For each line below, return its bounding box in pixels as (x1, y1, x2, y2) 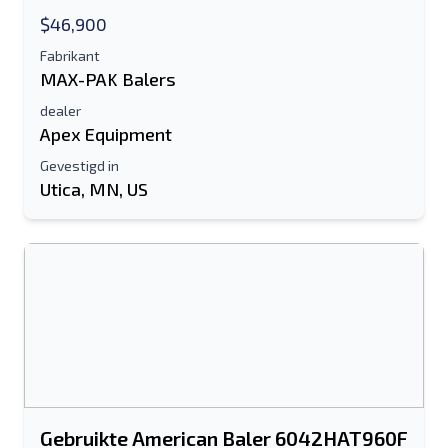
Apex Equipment (40, 123, 172, 145)
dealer (40, 102, 81, 119)
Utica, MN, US (40, 178, 148, 200)
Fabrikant (40, 47, 100, 64)
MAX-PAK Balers (40, 68, 176, 90)
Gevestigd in (40, 157, 119, 174)
